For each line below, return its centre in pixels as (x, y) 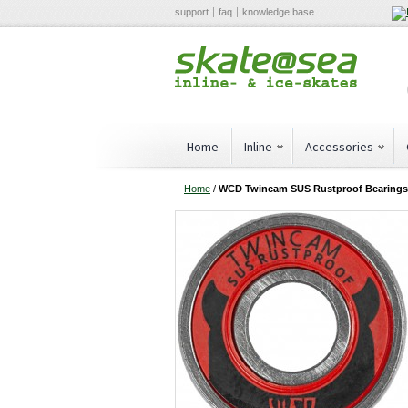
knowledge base (278, 12)
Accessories (339, 147)
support (192, 12)
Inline (258, 147)
